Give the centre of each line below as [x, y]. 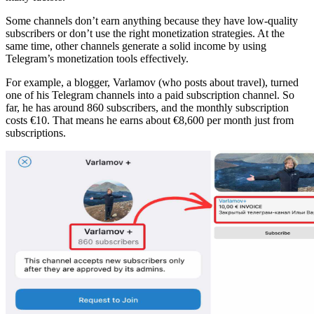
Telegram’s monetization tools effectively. [97, 58]
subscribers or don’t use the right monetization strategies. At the [145, 33]
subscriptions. [36, 132]
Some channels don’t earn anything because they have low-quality [152, 20]
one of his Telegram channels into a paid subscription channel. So [150, 95]
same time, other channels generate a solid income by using [136, 46]
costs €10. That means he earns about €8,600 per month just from [150, 120]
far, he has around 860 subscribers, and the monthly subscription [147, 107]
